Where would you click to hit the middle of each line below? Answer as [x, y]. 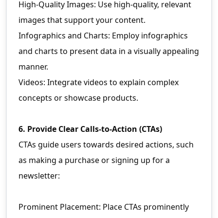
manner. [33, 67]
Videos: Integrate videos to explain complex [99, 82]
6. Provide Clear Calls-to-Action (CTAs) [90, 129]
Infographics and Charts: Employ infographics [103, 36]
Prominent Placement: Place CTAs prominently [104, 207]
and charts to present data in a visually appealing [109, 51]
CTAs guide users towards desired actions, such [106, 145]
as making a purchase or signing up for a [94, 160]
